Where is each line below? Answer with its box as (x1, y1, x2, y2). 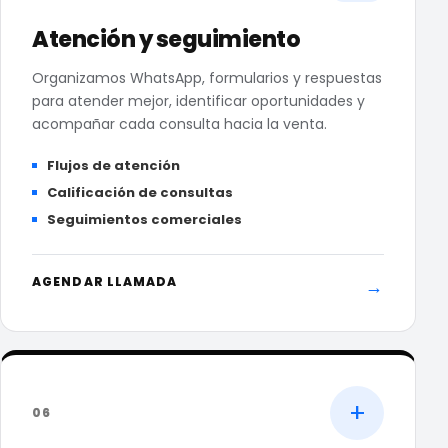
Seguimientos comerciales (47, 210, 242, 229)
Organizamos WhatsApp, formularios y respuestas (32, 68, 382, 88)
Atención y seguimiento (32, 24, 300, 55)
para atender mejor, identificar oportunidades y (32, 91, 365, 111)
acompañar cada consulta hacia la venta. (32, 114, 327, 134)
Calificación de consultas (47, 183, 233, 202)
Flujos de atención (47, 156, 180, 175)
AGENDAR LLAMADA (32, 273, 178, 290)
